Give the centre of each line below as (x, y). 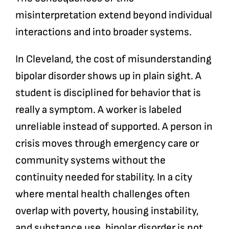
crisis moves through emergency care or (107, 143)
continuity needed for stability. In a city (104, 177)
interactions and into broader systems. (103, 32)
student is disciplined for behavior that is (108, 93)
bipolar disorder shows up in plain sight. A (108, 76)
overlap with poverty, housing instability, (107, 211)
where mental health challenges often (102, 194)
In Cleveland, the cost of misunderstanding (113, 59)
